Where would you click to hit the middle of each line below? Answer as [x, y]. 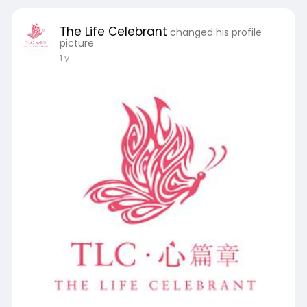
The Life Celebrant [113, 32]
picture [76, 43]
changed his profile [216, 32]
